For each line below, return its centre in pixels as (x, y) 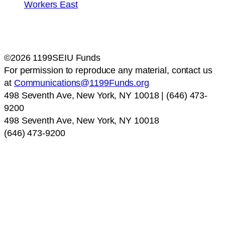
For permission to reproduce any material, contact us (108, 70)
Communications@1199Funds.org (81, 82)
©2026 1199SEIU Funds (52, 57)
